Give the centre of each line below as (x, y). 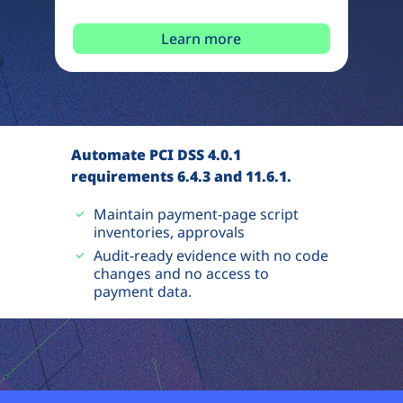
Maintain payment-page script (196, 214)
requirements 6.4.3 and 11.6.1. (181, 176)
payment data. (142, 291)
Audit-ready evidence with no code (210, 255)
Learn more (201, 38)
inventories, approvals (169, 232)
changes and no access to (181, 273)
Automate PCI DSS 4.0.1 (156, 154)
